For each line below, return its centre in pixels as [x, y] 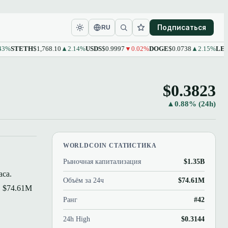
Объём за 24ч [83, 180]
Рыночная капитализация [102, 161]
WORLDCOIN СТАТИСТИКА [110, 145]
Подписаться [181, 27]
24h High [76, 219]
